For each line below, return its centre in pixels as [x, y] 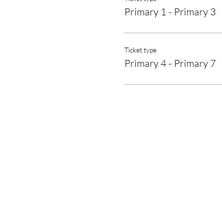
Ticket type [140, 50]
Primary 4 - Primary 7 [170, 63]
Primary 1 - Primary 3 [170, 12]
